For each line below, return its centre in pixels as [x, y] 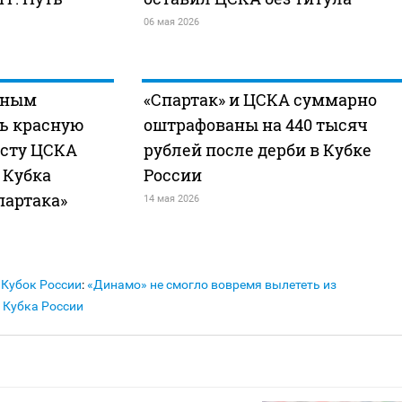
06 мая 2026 [171, 22]
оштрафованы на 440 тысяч [255, 125]
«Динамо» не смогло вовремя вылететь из [212, 285]
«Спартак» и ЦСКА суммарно [260, 100]
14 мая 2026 [171, 199]
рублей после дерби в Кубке [257, 150]
